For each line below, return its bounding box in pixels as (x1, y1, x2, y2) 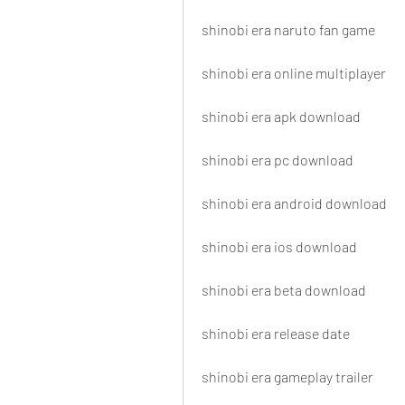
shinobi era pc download (202, 151, 353, 169)
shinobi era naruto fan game (202, 21, 375, 39)
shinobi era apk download (202, 108, 361, 126)
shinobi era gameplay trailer (202, 368, 373, 386)
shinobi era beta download (202, 281, 366, 299)
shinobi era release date (202, 325, 350, 343)
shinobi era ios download (202, 238, 357, 256)
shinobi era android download (202, 194, 387, 212)
